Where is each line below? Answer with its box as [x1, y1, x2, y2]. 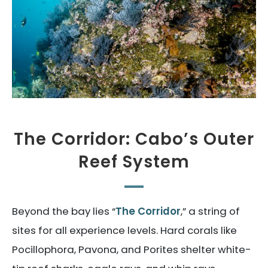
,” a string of [181, 203, 240, 218]
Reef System [78, 150, 190, 173]
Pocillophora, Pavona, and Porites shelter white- [12, 242, 251, 257]
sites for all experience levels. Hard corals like [12, 223, 237, 237]
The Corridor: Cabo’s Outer [14, 127, 254, 151]
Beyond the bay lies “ [12, 203, 115, 218]
